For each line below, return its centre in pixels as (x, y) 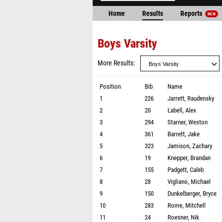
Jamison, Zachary (190, 146)
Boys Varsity (127, 44)
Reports (192, 14)
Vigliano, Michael (189, 182)
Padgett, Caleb (186, 170)
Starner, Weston (188, 122)
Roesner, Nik (183, 217)
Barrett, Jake (184, 134)
